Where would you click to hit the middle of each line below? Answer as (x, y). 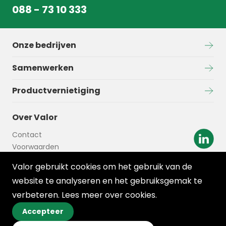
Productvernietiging (56, 91)
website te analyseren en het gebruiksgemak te (107, 181)
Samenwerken (43, 68)
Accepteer (43, 211)
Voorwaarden (36, 147)
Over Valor (35, 117)
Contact (27, 135)
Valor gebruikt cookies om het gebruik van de (102, 167)
